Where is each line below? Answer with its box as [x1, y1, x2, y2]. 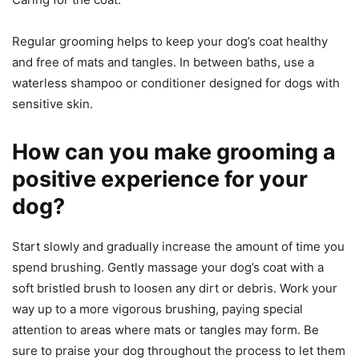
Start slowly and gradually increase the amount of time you [12, 239, 345, 255]
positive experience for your [12, 166, 308, 193]
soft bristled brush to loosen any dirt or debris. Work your [12, 280, 337, 296]
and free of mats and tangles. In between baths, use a [12, 54, 314, 71]
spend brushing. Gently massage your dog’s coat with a [12, 260, 324, 276]
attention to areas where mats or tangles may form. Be [12, 322, 319, 338]
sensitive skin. [12, 96, 93, 112]
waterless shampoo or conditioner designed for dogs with [12, 75, 340, 91]
